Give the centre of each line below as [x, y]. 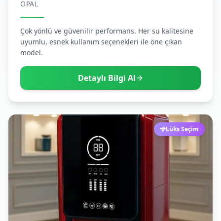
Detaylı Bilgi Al [107, 78]
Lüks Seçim [182, 129]
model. [32, 53]
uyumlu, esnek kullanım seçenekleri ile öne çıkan [101, 42]
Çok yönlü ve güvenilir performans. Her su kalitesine [107, 31]
